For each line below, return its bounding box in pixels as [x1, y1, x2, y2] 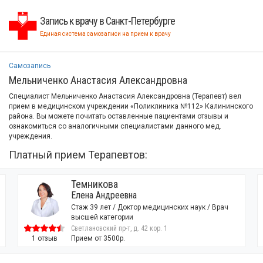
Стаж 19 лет [136, 203, 177, 211]
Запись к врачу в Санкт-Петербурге [40, 15, 175, 27]
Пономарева [136, 178, 190, 190]
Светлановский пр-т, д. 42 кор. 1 [136, 224, 233, 232]
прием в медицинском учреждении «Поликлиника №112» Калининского [9, 102, 253, 110]
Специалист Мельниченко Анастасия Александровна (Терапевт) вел [9, 92, 241, 100]
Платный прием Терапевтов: [9, 149, 147, 161]
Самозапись [9, 62, 50, 70]
